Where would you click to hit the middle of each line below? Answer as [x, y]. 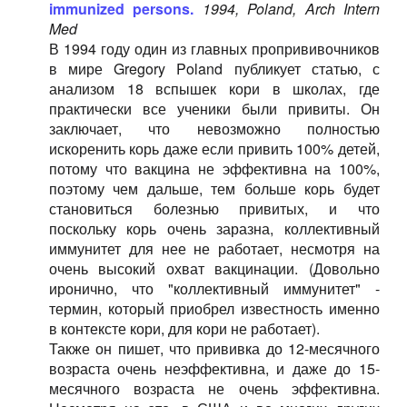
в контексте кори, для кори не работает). [184, 328]
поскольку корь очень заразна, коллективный [214, 228]
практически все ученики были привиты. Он [214, 109]
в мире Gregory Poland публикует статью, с [214, 69]
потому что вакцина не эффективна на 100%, [214, 169]
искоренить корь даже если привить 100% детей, [214, 149]
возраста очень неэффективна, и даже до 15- [214, 368]
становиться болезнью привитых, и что [214, 208]
